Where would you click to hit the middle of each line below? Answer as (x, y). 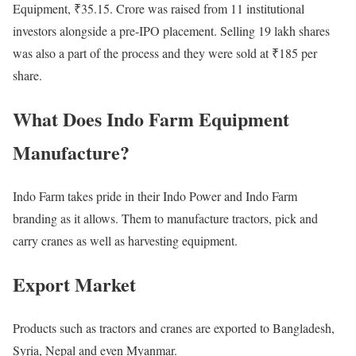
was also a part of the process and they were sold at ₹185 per (165, 53)
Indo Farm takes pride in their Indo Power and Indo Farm (155, 196)
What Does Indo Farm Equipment (151, 119)
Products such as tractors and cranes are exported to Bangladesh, (174, 328)
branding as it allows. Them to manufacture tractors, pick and (165, 219)
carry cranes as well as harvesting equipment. (125, 241)
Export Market (74, 284)
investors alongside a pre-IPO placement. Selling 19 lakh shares (171, 31)
